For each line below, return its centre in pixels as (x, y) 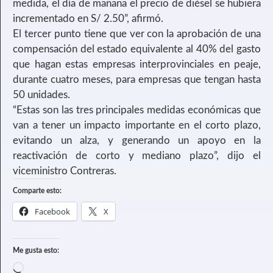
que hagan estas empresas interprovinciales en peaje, (137, 65)
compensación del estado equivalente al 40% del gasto (137, 49)
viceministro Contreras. (65, 171)
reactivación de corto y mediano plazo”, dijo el (137, 156)
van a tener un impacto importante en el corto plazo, (137, 126)
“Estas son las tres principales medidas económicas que (137, 110)
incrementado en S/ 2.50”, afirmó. (88, 19)
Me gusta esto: (36, 251)
